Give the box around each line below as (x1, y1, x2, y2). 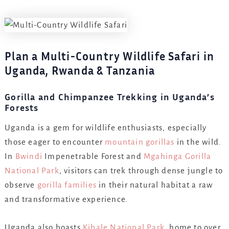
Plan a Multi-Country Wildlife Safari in (5, 49, 214, 63)
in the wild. (174, 138, 222, 147)
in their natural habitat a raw (96, 180, 213, 190)
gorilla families (37, 180, 97, 190)
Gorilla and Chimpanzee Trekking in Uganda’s (5, 90, 215, 102)
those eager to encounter (5, 138, 105, 147)
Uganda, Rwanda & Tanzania (5, 63, 155, 77)
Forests (5, 101, 39, 113)
